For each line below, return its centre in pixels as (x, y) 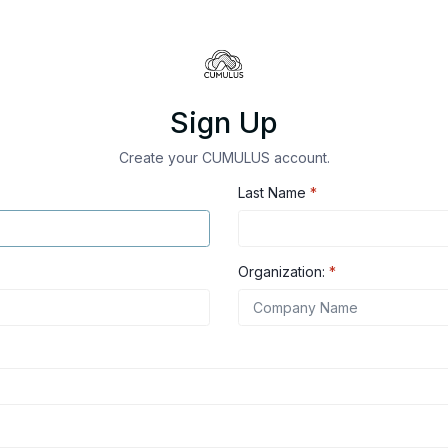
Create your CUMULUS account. (224, 157)
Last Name (274, 192)
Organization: (283, 271)
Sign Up (224, 122)
